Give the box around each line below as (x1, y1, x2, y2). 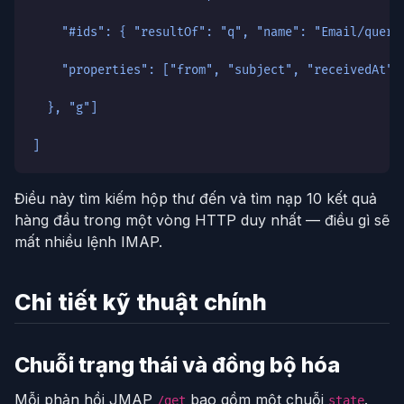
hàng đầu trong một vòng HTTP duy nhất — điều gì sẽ (14, 210, 390, 229)
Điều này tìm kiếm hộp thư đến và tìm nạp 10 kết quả (14, 188, 377, 207)
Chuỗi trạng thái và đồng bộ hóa (14, 351, 340, 378)
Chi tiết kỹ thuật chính (14, 288, 267, 316)
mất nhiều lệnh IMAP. (14, 232, 162, 251)
